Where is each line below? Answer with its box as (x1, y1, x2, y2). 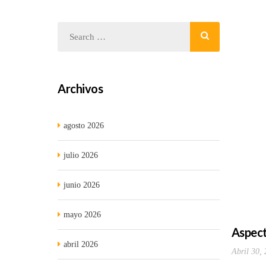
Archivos (58, 81, 103, 96)
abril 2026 (64, 240, 98, 249)
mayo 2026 (64, 210, 101, 219)
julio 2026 (64, 151, 98, 160)
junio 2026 (64, 180, 100, 189)
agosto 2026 (64, 121, 104, 130)
